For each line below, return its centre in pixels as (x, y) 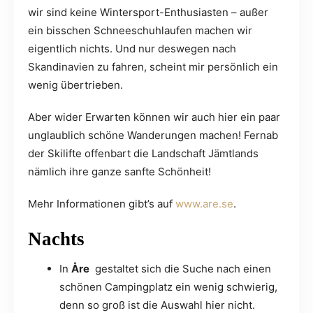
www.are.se (204, 204)
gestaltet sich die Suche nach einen (180, 269)
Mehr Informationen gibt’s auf (102, 204)
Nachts (56, 239)
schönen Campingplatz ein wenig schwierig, (168, 287)
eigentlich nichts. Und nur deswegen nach (132, 49)
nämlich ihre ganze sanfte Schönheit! (119, 172)
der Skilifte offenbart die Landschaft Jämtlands (143, 154)
